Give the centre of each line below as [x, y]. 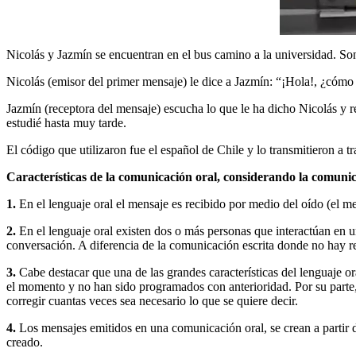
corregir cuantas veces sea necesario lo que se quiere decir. [152, 300]
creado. [25, 342]
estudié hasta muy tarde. [66, 122]
